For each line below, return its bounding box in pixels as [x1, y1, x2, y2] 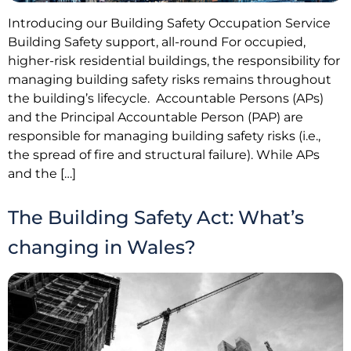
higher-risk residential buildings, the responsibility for [8, 52, 340, 68]
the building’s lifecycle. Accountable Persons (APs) [8, 90, 324, 106]
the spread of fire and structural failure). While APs [8, 147, 320, 162]
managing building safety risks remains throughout [8, 71, 331, 87]
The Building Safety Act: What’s [8, 206, 304, 230]
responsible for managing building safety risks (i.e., [8, 128, 320, 143]
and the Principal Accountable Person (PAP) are [8, 109, 303, 125]
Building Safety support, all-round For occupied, [8, 34, 306, 49]
